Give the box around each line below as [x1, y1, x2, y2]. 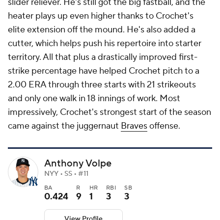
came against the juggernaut [8, 120, 121, 132]
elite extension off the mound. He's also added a [8, 24, 195, 36]
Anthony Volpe [44, 157, 111, 170]
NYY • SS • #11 [44, 169, 88, 179]
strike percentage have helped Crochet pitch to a [8, 65, 199, 77]
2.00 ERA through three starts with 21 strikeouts [8, 79, 196, 91]
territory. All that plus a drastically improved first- [8, 52, 197, 63]
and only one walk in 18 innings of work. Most [8, 93, 180, 105]
